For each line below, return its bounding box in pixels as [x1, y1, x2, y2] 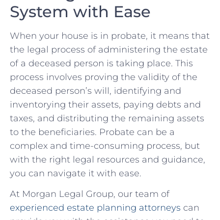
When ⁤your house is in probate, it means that [10, 30, 210, 41]
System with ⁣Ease [10, 1, 151, 21]
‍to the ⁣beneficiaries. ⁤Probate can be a [10, 126, 175, 137]
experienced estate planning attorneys [10, 202, 181, 214]
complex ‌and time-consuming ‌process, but [10, 140, 200, 151]
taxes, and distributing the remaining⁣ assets [10, 112, 204, 124]
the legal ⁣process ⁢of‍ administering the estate [10, 44, 208, 55]
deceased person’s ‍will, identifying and [10, 85, 181, 96]
